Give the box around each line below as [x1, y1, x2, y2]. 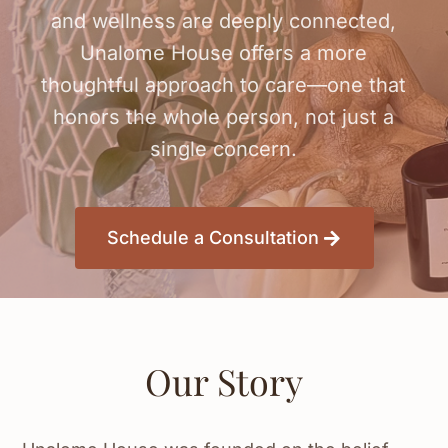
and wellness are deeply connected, [51, 8, 397, 33]
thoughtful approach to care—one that [41, 72, 407, 97]
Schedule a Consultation [106, 227, 319, 249]
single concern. [150, 136, 298, 161]
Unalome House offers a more [80, 40, 368, 65]
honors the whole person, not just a [53, 104, 395, 129]
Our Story [145, 357, 303, 406]
